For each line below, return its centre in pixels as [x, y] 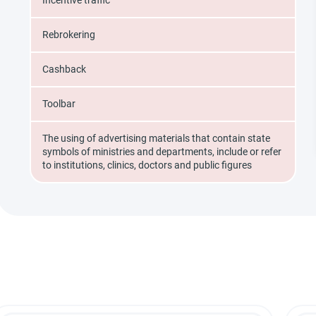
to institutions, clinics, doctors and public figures [147, 165]
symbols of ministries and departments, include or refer [162, 152]
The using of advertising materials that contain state [156, 138]
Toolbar [59, 104]
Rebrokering [69, 35]
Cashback [64, 69]
